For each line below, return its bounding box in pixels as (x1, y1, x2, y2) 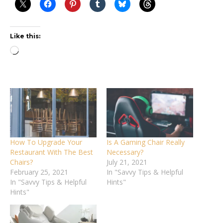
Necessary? (107, 147, 143, 157)
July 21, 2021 (107, 157, 147, 167)
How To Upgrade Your (10, 137, 82, 147)
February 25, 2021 (10, 167, 68, 177)
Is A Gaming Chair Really (107, 137, 185, 147)
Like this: (10, 32, 40, 40)
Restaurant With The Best (10, 147, 93, 157)
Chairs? (10, 157, 33, 167)
